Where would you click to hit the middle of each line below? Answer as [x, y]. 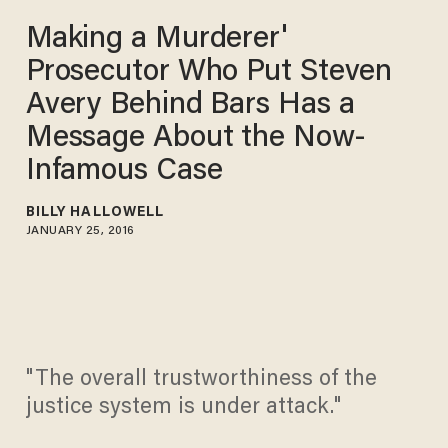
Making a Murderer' [156, 39]
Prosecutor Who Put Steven [209, 72]
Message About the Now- [195, 138]
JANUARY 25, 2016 [80, 230]
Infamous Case [124, 171]
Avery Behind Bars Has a [190, 105]
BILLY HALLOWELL [95, 212]
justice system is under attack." [183, 408]
